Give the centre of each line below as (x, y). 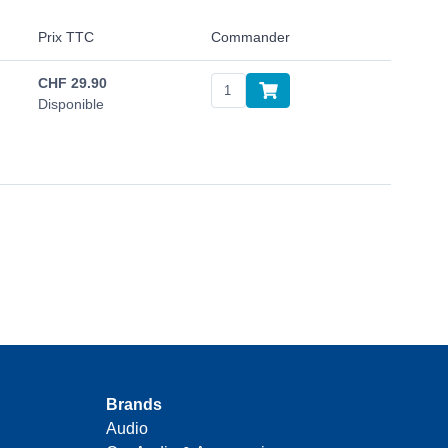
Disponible (71, 104)
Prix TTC (66, 37)
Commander (250, 37)
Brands (134, 405)
